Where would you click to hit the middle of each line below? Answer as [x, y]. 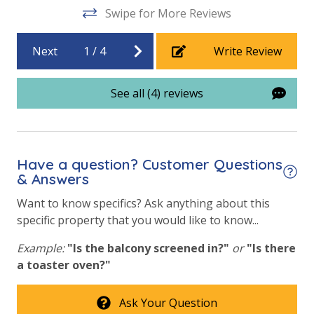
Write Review [248, 52]
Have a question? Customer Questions [150, 164]
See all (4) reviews [157, 94]
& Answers [53, 179]
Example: [41, 248]
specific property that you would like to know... [138, 220]
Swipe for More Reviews [168, 14]
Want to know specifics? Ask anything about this [143, 204]
